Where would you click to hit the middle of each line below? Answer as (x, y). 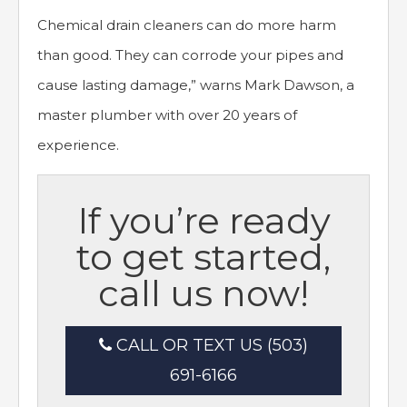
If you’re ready (203, 221)
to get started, (203, 257)
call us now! (203, 293)
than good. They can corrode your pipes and (190, 55)
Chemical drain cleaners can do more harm (187, 25)
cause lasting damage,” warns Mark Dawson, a (196, 85)
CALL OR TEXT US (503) (210, 346)
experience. (78, 145)
